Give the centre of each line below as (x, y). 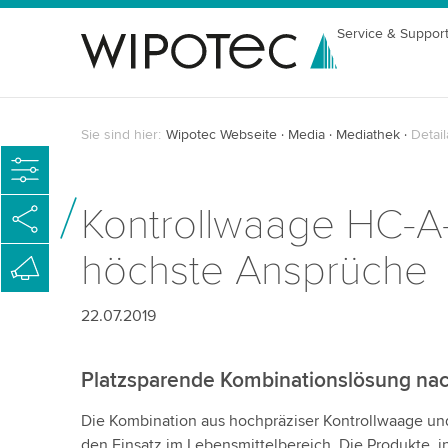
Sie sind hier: (120, 134)
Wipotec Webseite (221, 134)
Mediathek (367, 134)
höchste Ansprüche (254, 271)
